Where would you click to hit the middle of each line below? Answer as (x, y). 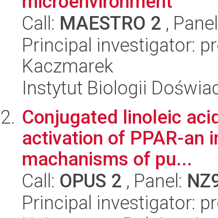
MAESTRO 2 (110, 23)
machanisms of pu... (107, 159)
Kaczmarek (68, 66)
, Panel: (154, 181)
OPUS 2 (91, 181)
